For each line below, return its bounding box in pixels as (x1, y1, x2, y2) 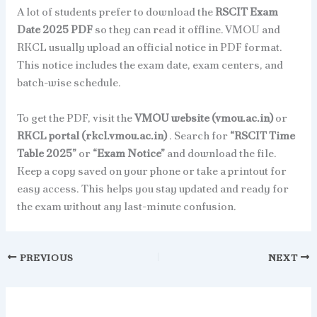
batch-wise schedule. (16, 75, 121, 91)
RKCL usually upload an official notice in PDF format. (16, 40, 282, 55)
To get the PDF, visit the (16, 110, 134, 125)
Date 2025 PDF (16, 22, 95, 38)
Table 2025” (16, 145, 79, 161)
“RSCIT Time (229, 127, 295, 143)
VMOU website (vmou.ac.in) (134, 110, 275, 125)
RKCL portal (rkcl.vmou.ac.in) (16, 127, 169, 143)
